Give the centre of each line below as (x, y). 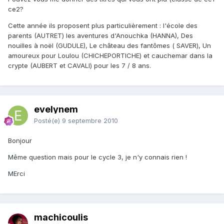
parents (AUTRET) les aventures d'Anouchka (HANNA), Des (100, 36)
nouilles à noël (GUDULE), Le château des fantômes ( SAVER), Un (109, 46)
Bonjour (20, 141)
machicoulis (61, 217)
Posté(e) (48, 121)
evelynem (56, 109)
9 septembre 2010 (90, 121)
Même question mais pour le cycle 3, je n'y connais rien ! (97, 157)
